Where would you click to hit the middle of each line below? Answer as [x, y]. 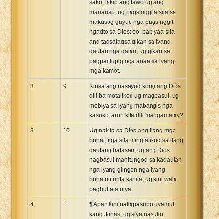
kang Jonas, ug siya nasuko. [127, 214]
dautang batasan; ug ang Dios [130, 150]
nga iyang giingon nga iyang [127, 169]
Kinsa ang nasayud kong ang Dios [135, 86]
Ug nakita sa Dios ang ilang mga [133, 130]
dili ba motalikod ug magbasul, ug [134, 96]
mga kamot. [105, 71]
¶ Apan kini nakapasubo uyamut [132, 204]
